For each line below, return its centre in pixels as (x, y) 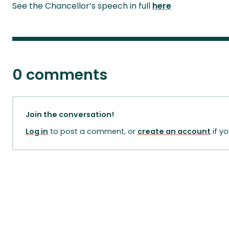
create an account (174, 131)
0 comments (60, 75)
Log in (37, 131)
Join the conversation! (70, 114)
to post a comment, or (93, 131)
